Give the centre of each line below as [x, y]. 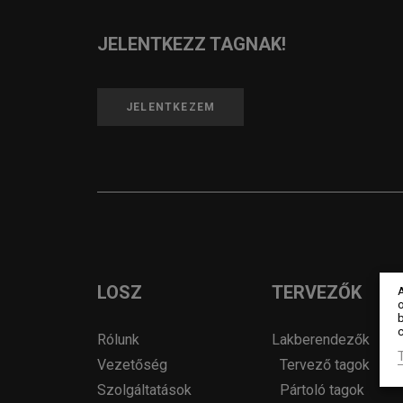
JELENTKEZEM [171, 107]
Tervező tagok [325, 365]
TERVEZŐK [317, 292]
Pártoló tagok [322, 390]
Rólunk [118, 340]
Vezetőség [132, 365]
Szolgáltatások [144, 390]
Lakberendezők [321, 340]
